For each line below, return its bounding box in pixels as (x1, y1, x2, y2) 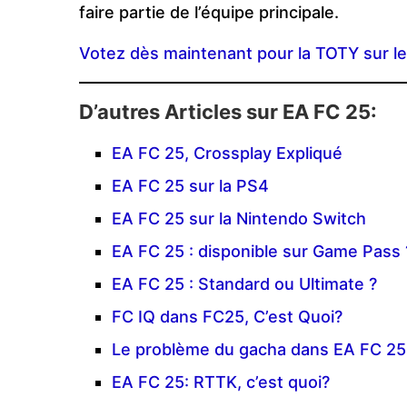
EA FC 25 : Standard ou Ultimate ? (112, 273, 377, 293)
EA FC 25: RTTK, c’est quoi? (112, 372, 330, 392)
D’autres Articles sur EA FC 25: (79, 99, 377, 124)
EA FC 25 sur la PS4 (112, 175, 269, 195)
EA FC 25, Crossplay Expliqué (112, 143, 342, 163)
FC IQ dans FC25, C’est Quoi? (112, 306, 342, 326)
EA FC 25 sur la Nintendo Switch (112, 208, 366, 228)
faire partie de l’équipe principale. (79, 2, 339, 22)
